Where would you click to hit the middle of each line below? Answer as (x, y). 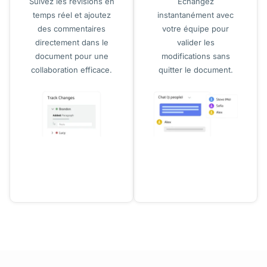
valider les (195, 43)
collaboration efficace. (72, 70)
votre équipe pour (195, 29)
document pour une (72, 56)
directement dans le (72, 43)
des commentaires (72, 29)
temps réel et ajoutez (72, 15)
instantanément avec (195, 15)
